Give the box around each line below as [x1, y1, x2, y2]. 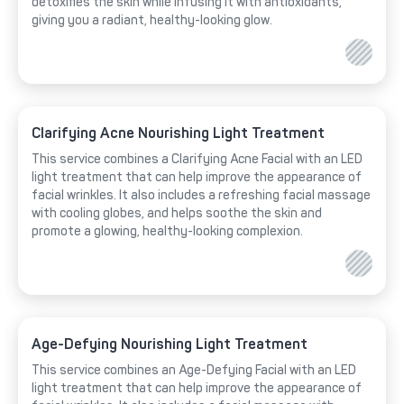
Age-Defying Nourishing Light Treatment [32, 335, 308, 353]
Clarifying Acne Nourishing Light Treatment [32, 124, 325, 142]
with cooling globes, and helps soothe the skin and [32, 206, 322, 222]
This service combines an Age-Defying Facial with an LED [32, 363, 356, 379]
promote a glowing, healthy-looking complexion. [32, 224, 303, 240]
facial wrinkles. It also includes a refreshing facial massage [32, 188, 371, 204]
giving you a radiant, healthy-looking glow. [32, 13, 272, 29]
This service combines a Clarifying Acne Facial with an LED [32, 151, 363, 168]
